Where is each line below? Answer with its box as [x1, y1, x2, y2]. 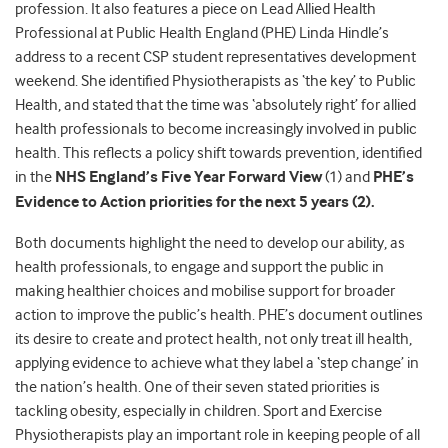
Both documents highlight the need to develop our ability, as [15, 234, 405, 253]
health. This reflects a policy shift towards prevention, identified [15, 144, 422, 163]
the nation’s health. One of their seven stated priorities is [15, 378, 380, 397]
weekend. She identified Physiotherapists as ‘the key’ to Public [15, 72, 416, 91]
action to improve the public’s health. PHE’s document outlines [15, 306, 423, 325]
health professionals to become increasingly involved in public [15, 120, 417, 139]
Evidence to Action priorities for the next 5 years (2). [15, 193, 375, 213]
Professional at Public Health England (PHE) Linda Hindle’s [15, 24, 389, 43]
